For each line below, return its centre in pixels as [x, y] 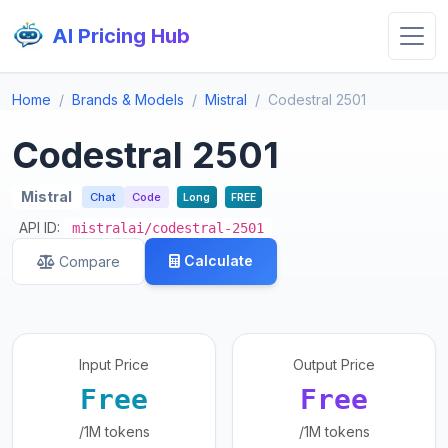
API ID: [41, 228]
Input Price [114, 365]
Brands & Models [128, 99]
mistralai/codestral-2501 [168, 228]
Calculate [218, 261]
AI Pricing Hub [121, 36]
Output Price [334, 365]
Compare [89, 262]
